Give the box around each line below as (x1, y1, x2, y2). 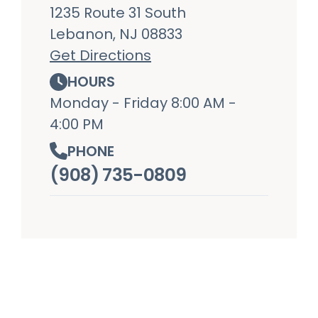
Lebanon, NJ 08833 (50, 23, 182, 44)
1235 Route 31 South (50, 2, 186, 23)
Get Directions (50, 45, 151, 65)
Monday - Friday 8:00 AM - (50, 93, 236, 114)
